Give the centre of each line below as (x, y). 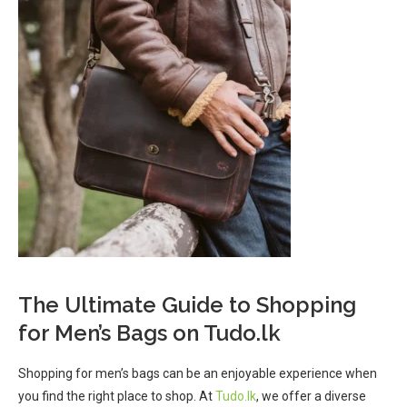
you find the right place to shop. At (117, 396)
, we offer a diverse (311, 396)
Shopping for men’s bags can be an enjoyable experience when (198, 373)
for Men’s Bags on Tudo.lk (149, 333)
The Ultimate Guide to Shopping (187, 305)
